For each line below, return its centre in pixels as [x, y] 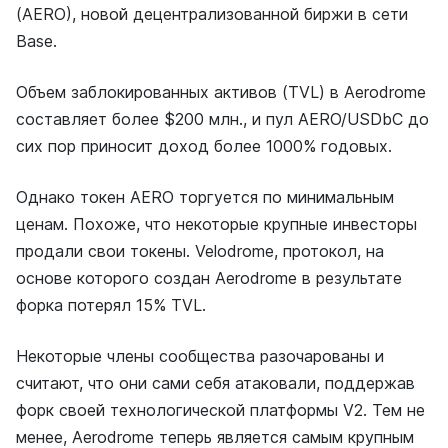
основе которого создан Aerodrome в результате [209, 278]
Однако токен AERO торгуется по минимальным [205, 197]
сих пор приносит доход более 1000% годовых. [204, 146]
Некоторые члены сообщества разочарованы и [200, 356]
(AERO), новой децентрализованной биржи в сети [212, 14]
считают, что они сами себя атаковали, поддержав [215, 383]
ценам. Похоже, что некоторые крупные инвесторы [216, 224]
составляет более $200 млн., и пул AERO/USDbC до [222, 119]
